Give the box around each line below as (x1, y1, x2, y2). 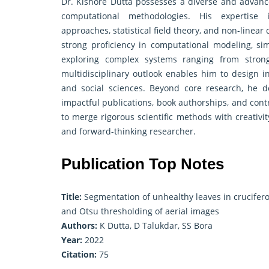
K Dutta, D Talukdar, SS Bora (97, 220, 213, 232)
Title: (61, 191, 82, 203)
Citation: (61, 249, 97, 261)
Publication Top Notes (61, 155, 224, 174)
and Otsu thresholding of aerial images (61, 205, 219, 217)
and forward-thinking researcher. (61, 125, 196, 138)
